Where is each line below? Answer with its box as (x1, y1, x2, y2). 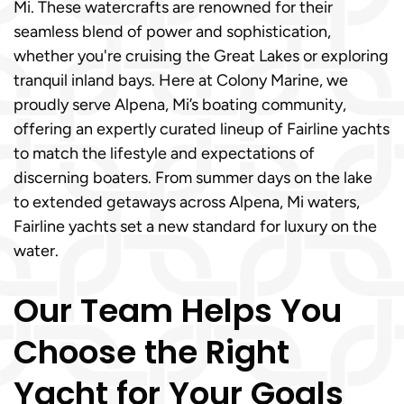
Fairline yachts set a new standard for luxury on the (14, 216, 377, 236)
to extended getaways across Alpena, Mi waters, (14, 192, 360, 212)
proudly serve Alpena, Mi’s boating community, (14, 95, 346, 115)
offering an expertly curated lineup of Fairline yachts (14, 119, 390, 139)
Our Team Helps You (14, 288, 342, 334)
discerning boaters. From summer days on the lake (14, 168, 372, 188)
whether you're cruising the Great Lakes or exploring (14, 46, 389, 66)
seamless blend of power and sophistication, (14, 22, 331, 41)
